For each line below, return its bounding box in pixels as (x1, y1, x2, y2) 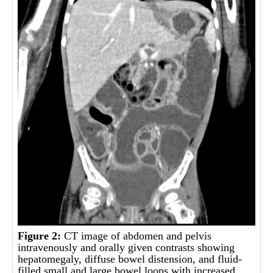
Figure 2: (18, 229, 62, 242)
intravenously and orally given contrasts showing (18, 241, 235, 253)
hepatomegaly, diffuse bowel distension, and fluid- (18, 252, 243, 265)
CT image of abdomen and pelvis (61, 229, 212, 242)
